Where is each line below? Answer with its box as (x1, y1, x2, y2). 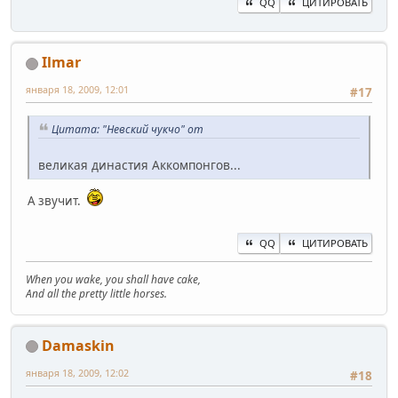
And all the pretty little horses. (26, 285, 167, 301)
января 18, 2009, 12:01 (26, 83, 129, 97)
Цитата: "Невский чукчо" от (52, 121, 203, 137)
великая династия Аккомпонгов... (38, 156, 244, 174)
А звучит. (28, 193, 84, 210)
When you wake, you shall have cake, (26, 271, 201, 287)
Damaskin (42, 335, 115, 355)
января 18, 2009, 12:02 (26, 365, 129, 379)
